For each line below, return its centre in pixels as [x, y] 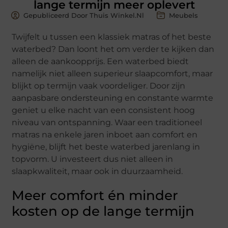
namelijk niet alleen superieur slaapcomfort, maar [112, 73]
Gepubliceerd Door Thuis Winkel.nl [84, 15]
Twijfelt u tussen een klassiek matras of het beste [112, 37]
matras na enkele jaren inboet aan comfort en [105, 134]
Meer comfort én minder [95, 195]
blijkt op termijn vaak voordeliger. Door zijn [99, 85]
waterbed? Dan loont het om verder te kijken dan [113, 49]
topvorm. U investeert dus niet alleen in [93, 159]
